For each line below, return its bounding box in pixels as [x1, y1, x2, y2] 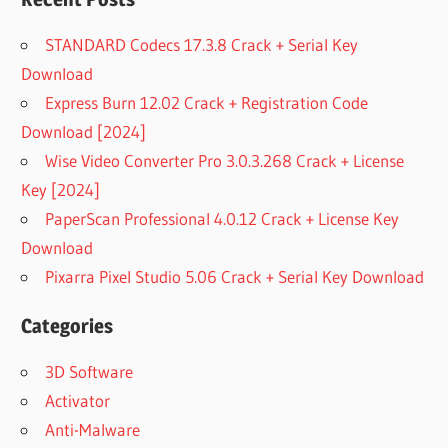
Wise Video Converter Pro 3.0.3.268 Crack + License [45, 150, 405, 172]
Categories [21, 314, 114, 339]
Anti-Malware [45, 419, 141, 441]
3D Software [45, 361, 134, 383]
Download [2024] [21, 121, 147, 143]
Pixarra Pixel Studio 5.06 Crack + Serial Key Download [45, 266, 425, 288]
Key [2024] [21, 179, 101, 201]
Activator [45, 390, 111, 412]
